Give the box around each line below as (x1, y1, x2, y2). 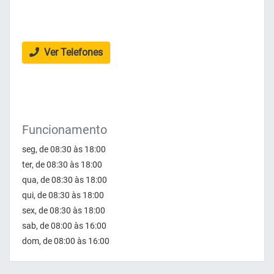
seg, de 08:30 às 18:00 (22, 144, 106, 155)
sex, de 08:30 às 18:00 (22, 206, 105, 216)
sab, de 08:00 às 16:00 (22, 221, 106, 231)
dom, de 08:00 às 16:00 (22, 236, 109, 246)
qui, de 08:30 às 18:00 (22, 190, 104, 201)
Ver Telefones (42, 46, 103, 59)
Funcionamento (22, 122, 107, 138)
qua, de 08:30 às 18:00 (22, 175, 107, 185)
